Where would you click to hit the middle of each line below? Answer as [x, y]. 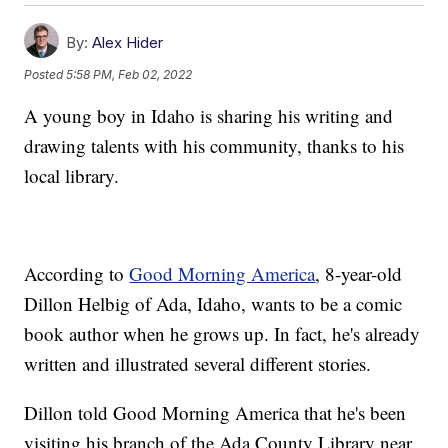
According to [77, 274]
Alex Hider [128, 43]
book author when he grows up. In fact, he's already [222, 334]
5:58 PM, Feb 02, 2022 [129, 74]
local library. [72, 176]
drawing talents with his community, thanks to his [214, 146]
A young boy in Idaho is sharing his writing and [209, 116]
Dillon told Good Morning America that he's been [215, 413]
